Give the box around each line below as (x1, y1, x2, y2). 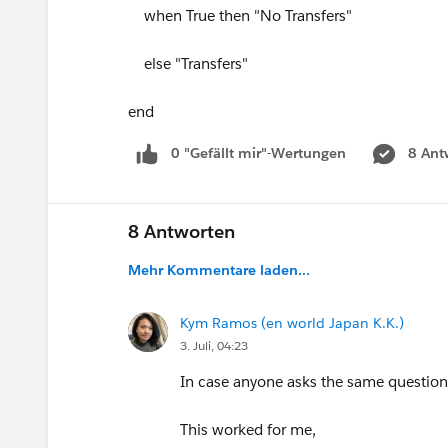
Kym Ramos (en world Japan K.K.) (180, 313, 404, 332)
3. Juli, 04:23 (180, 336, 248, 354)
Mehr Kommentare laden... (128, 260, 310, 279)
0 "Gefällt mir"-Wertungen (171, 143, 346, 162)
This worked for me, (180, 419, 316, 439)
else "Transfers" (128, 53, 248, 73)
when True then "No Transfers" (128, 5, 352, 25)
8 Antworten (128, 219, 235, 243)
